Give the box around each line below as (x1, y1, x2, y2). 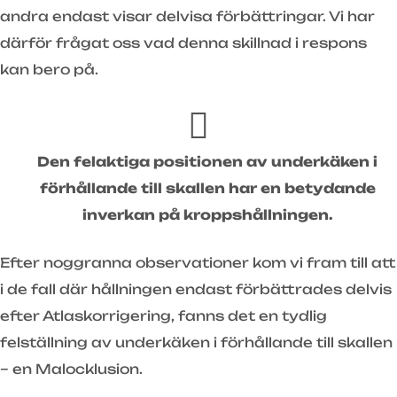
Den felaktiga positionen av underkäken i (37, 152, 378, 170)
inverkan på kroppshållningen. (82, 206, 333, 223)
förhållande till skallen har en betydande (39, 179, 376, 197)
